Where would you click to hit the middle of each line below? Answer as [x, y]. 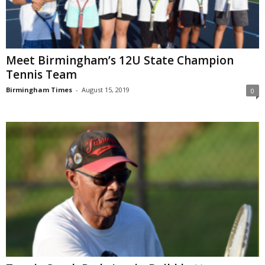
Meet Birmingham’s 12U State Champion [120, 61]
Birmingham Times [39, 90]
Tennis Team [41, 75]
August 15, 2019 [106, 90]
